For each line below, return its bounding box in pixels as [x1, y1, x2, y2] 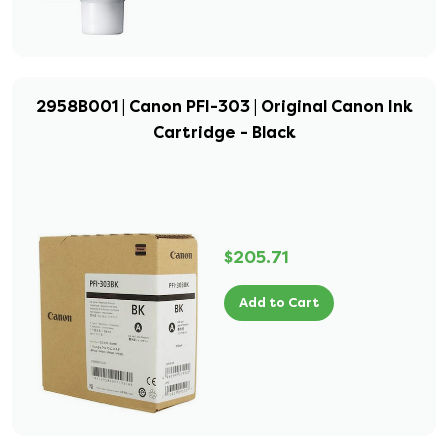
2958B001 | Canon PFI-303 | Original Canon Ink [35, 96, 413, 117]
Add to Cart [239, 294, 319, 311]
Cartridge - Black [152, 122, 296, 143]
